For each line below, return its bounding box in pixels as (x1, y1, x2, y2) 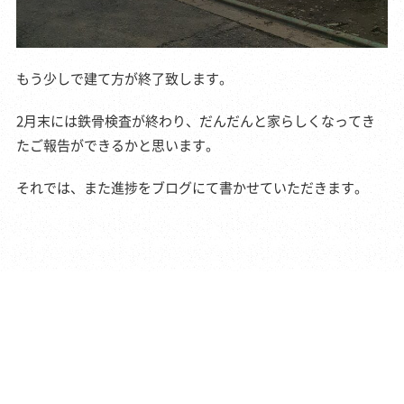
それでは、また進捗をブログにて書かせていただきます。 (15, 178, 368, 197)
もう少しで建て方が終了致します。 (15, 69, 233, 88)
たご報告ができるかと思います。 (15, 135, 219, 155)
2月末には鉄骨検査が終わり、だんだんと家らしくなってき (15, 111, 375, 131)
